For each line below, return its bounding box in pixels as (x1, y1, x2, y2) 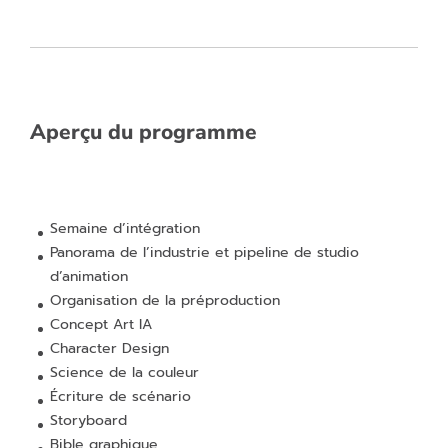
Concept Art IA (50, 314, 152, 335)
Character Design (50, 338, 169, 359)
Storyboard (50, 410, 127, 431)
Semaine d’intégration (50, 218, 200, 239)
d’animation (50, 266, 128, 287)
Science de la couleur (50, 362, 199, 383)
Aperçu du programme (30, 118, 257, 146)
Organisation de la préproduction (50, 290, 280, 311)
